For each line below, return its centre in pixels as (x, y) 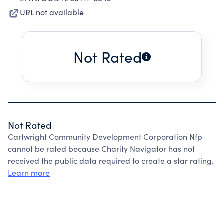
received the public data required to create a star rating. (111, 161)
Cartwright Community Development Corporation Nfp (105, 137)
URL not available (52, 12)
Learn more (29, 173)
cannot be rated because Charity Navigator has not (101, 149)
